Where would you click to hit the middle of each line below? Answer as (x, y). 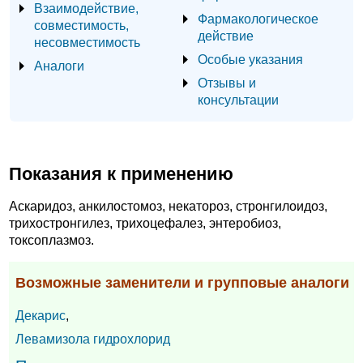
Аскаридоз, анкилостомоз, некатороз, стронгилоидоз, (168, 207)
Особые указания (250, 59)
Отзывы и (227, 82)
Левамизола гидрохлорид (93, 340)
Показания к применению (121, 173)
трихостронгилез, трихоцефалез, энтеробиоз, (145, 224)
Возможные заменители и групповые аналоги (182, 283)
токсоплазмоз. (51, 241)
